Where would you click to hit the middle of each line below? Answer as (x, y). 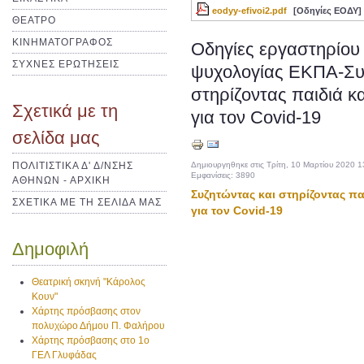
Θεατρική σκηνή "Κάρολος (89, 282)
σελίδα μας (56, 137)
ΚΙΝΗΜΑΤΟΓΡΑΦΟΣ (63, 42)
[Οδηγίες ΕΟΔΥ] (327, 10)
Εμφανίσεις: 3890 (223, 175)
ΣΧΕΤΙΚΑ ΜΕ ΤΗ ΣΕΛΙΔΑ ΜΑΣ (87, 203)
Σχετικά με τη (65, 110)
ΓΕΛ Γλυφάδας (65, 355)
